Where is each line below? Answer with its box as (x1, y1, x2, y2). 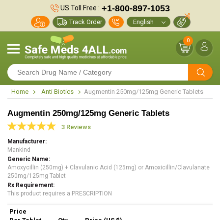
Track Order (69, 18, 102, 26)
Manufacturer (7, 138, 45, 145)
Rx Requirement (7, 182, 53, 189)
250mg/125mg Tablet (7, 172, 66, 179)
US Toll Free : (58, 3, 100, 12)
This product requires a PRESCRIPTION (7, 190, 112, 197)
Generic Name (7, 156, 49, 163)
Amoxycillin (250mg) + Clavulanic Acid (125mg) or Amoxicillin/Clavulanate (7, 164, 210, 171)
